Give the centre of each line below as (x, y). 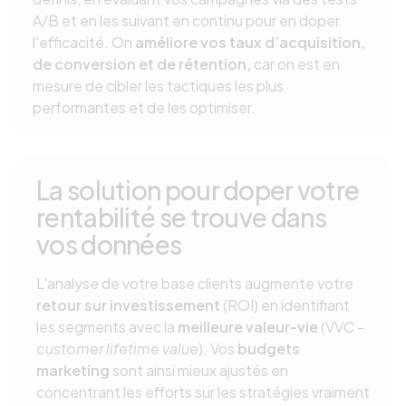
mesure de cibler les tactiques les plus (158, 86)
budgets (269, 348)
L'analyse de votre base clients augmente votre (195, 283)
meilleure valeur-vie (248, 327)
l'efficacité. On (84, 42)
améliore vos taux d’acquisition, (250, 42)
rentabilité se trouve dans (181, 217)
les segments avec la (107, 327)
